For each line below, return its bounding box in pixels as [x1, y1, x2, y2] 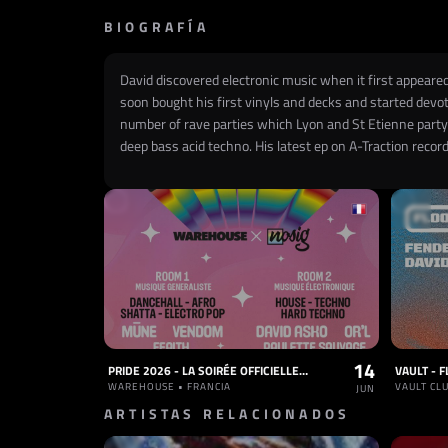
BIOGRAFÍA [104, 16, 209, 37]
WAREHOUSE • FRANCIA [108, 379, 231, 394]
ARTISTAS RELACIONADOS [104, 403, 351, 424]
